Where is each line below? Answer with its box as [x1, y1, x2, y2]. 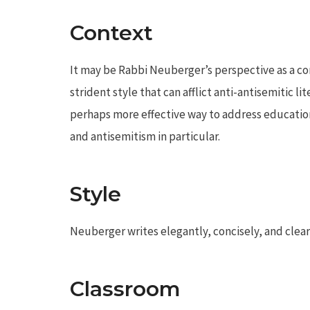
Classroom [70, 275, 181, 302]
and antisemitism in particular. [70, 128, 220, 144]
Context [70, 19, 153, 46]
